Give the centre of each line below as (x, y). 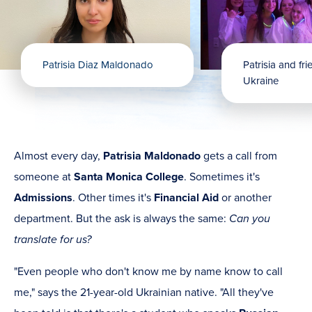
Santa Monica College (129, 177)
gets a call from (239, 156)
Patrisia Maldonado (152, 156)
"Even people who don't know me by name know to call (148, 272)
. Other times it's (113, 198)
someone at (44, 177)
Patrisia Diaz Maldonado (98, 65)
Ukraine (261, 81)
